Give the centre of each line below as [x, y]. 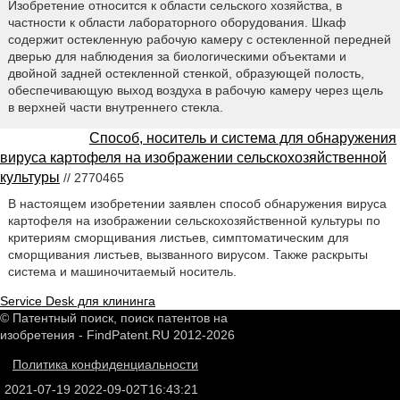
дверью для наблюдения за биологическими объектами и [177, 57]
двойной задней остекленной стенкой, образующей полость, [186, 74]
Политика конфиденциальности [105, 364]
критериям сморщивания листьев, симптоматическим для [178, 238]
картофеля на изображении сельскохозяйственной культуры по [194, 221]
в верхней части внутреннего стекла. [115, 108]
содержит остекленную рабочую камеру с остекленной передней [199, 40]
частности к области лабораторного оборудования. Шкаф [177, 23]
